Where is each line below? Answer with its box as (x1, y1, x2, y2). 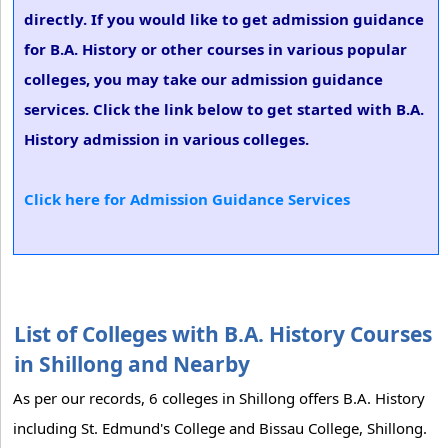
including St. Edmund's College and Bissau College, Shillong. (13, 418, 427, 438)
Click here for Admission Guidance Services (24, 189, 350, 209)
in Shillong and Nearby (14, 350, 250, 378)
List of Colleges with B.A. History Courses (14, 320, 432, 348)
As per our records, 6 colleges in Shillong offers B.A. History (13, 388, 425, 408)
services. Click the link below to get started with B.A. (24, 99, 424, 119)
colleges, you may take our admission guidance (24, 69, 383, 89)
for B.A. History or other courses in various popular (24, 39, 407, 59)
